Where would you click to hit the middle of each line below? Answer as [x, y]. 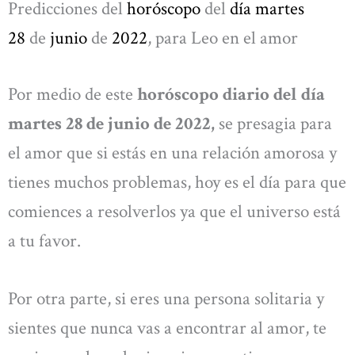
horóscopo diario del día [231, 94]
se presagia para [275, 123]
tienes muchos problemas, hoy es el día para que [177, 182]
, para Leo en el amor [223, 38]
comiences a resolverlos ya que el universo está [174, 211]
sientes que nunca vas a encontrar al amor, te [167, 328]
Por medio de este [73, 94]
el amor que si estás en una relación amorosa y [172, 153]
